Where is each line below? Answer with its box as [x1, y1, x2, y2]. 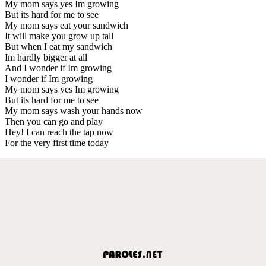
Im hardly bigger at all [5, 52, 87, 62]
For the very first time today [5, 137, 109, 148]
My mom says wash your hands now [5, 105, 142, 116]
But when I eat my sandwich [5, 41, 112, 52]
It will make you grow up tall [5, 30, 113, 41]
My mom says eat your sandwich [5, 20, 128, 30]
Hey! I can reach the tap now [5, 126, 113, 137]
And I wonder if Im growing [5, 62, 112, 73]
